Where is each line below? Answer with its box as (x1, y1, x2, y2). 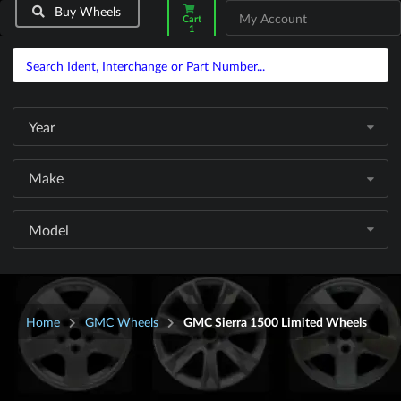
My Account (239, 11, 307, 27)
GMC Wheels (85, 314, 159, 330)
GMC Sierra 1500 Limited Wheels (183, 314, 368, 330)
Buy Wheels (51, 4, 122, 20)
